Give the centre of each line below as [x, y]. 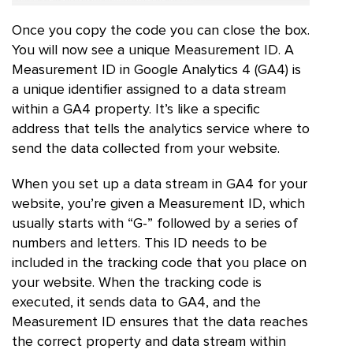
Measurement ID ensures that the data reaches [160, 322]
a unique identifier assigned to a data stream [149, 89]
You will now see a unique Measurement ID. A [153, 50]
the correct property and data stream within [149, 342]
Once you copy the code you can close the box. [161, 30]
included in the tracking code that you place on [159, 263]
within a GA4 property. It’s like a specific [136, 109]
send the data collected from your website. [146, 149]
